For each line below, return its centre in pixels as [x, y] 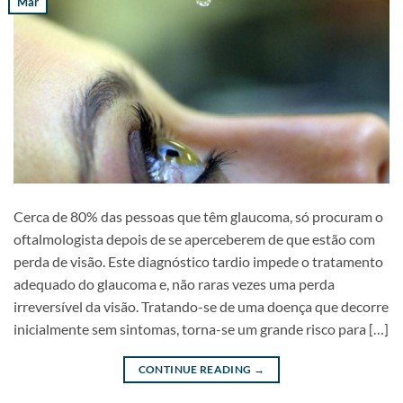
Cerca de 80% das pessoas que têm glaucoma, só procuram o [198, 217]
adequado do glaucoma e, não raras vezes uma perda [174, 284]
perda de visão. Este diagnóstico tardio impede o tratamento [198, 262]
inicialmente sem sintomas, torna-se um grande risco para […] [201, 329]
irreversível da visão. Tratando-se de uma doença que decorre [201, 307]
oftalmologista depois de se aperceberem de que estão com [194, 239]
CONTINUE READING [196, 370]
